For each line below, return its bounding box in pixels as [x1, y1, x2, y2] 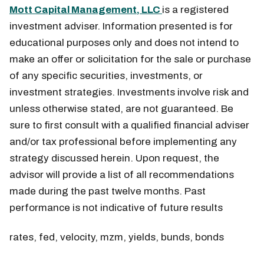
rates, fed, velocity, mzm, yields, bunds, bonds [9, 232, 224, 243]
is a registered [162, 4, 229, 16]
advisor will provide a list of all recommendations [9, 169, 234, 181]
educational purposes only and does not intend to [9, 37, 239, 49]
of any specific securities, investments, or [9, 70, 203, 82]
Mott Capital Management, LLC [9, 4, 162, 16]
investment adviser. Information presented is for [9, 21, 233, 32]
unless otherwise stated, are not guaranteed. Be [9, 103, 233, 115]
